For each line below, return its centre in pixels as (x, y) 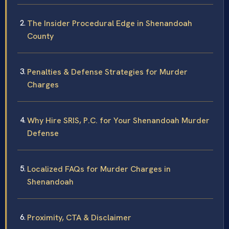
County (40, 36)
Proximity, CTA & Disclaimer (79, 217)
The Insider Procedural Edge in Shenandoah (110, 23)
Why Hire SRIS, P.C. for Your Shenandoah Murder (118, 120)
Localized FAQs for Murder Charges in (99, 169)
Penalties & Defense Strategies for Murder (107, 72)
